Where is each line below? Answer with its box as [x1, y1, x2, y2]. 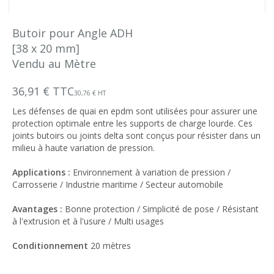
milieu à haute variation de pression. [12, 142, 155, 154]
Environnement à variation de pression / [73, 166, 231, 178]
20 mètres [91, 240, 131, 251]
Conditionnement [12, 240, 91, 251]
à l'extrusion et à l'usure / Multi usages [12, 215, 164, 227]
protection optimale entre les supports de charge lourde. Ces [12, 117, 253, 129]
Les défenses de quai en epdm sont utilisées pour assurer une [12, 105, 257, 117]
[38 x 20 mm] [12, 41, 80, 56]
